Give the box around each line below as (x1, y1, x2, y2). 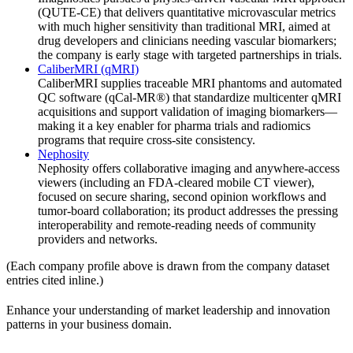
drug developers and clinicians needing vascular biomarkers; (38, 33, 336, 47)
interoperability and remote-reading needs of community (38, 217, 316, 232)
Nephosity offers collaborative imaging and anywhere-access (38, 161, 340, 175)
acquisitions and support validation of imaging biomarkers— (38, 104, 337, 118)
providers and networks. (38, 232, 158, 246)
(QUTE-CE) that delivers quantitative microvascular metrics (38, 5, 336, 19)
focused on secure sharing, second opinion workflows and (38, 189, 326, 203)
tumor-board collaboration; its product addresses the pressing (38, 203, 338, 217)
